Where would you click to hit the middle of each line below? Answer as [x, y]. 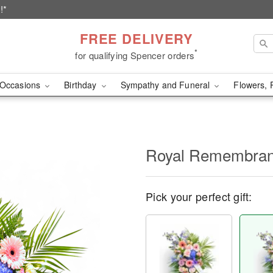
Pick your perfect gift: [199, 196]
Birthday [82, 85]
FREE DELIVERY [136, 38]
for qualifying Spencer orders [135, 55]
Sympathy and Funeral [166, 85]
